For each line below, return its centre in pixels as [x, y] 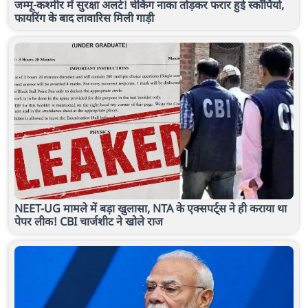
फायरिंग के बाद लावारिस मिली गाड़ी [84, 18]
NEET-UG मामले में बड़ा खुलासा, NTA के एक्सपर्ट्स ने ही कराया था [122, 208]
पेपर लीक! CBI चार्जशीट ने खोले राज [89, 221]
